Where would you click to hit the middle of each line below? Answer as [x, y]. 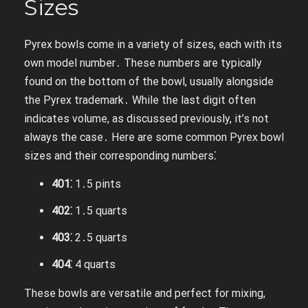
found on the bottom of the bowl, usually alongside [149, 81]
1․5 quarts [100, 211]
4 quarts [94, 264]
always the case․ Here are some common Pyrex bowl [154, 137]
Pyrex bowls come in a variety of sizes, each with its [153, 44]
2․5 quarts [100, 238]
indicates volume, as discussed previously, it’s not [146, 119]
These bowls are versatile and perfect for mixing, [145, 293]
